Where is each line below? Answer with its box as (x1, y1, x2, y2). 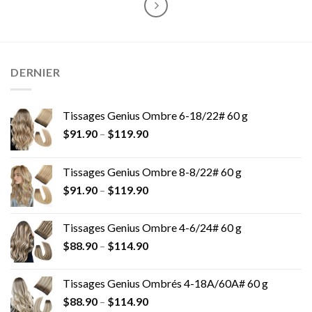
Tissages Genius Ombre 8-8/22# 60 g (63, 164, 242, 178)
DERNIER (10, 65, 61, 79)
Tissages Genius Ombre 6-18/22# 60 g (63, 108, 248, 122)
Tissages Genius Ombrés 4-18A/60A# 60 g (63, 276, 268, 290)
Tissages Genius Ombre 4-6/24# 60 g (63, 220, 242, 234)
